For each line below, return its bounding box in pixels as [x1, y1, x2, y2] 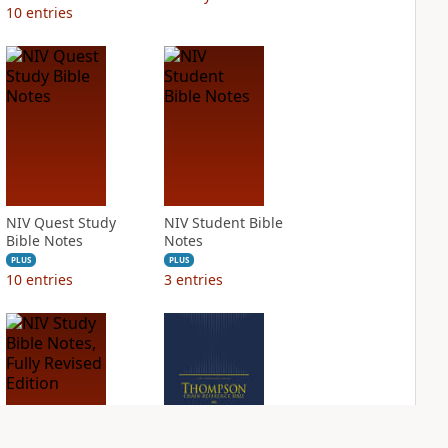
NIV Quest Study [5, 213, 116, 232]
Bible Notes [5, 231, 83, 250]
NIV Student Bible [163, 213, 283, 232]
